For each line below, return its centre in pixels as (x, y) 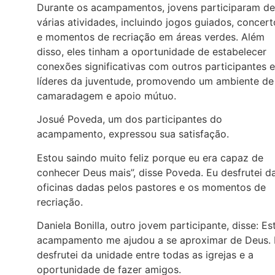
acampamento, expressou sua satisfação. (133, 134)
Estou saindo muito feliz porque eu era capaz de (150, 157)
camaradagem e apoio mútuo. (107, 95)
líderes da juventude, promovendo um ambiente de (155, 81)
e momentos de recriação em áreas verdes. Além (151, 37)
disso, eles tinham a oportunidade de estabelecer (152, 51)
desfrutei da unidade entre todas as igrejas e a (145, 255)
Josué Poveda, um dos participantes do (130, 119)
